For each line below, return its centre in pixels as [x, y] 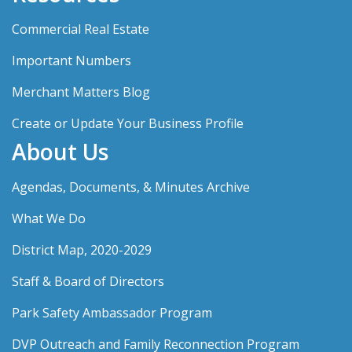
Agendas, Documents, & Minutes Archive [131, 187]
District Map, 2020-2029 [82, 250]
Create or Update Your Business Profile [128, 123]
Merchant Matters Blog [81, 92]
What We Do [49, 218]
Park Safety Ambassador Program [112, 313]
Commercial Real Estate [81, 29]
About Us [60, 152]
